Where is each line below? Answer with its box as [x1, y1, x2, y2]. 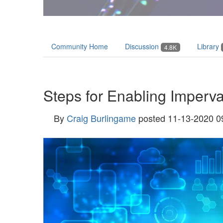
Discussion [125, 41, 161, 51]
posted [138, 111, 165, 125]
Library [197, 41, 221, 51]
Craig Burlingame [67, 111, 136, 125]
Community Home [51, 41, 108, 51]
